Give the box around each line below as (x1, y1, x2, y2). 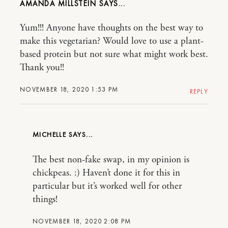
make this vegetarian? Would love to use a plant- (20, 35, 204, 48)
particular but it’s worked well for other (33, 180, 182, 193)
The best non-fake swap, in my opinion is (33, 154, 189, 166)
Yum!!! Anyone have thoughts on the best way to (20, 22, 203, 35)
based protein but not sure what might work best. (20, 48, 208, 61)
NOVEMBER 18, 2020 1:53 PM (20, 85, 119, 94)
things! (33, 193, 58, 206)
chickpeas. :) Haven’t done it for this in (33, 167, 180, 180)
